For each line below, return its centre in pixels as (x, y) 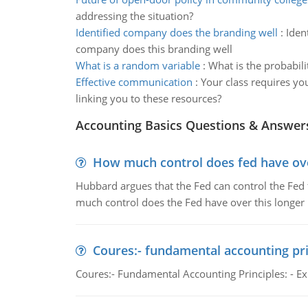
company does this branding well (154, 49)
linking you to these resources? (148, 98)
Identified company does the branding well (176, 32)
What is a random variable (137, 65)
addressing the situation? (134, 16)
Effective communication (134, 82)
